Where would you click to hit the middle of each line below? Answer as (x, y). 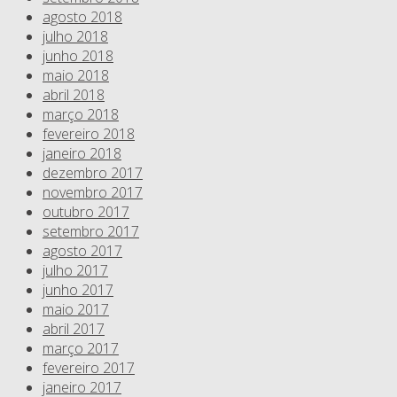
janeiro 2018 (82, 154)
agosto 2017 (82, 251)
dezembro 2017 (93, 173)
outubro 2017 (86, 212)
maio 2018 (76, 76)
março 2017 (81, 349)
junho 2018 (78, 56)
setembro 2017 (91, 232)
